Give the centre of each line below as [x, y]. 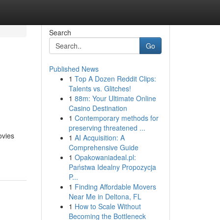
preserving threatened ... [107, 128]
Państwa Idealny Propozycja [112, 167]
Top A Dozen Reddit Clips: [115, 79]
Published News [74, 69]
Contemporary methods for [116, 118]
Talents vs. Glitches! [100, 88]
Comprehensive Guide [103, 147]
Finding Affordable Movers [115, 187]
